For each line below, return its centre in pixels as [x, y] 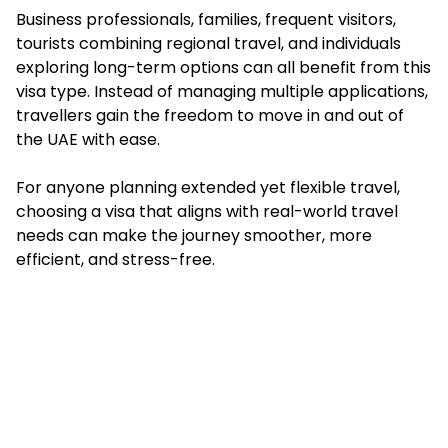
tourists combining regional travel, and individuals [208, 44]
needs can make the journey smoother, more [194, 236]
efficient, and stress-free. [115, 260]
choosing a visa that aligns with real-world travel [207, 212]
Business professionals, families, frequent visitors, [206, 20]
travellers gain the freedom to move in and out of [210, 116]
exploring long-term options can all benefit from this [223, 68]
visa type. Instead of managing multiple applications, [222, 92]
